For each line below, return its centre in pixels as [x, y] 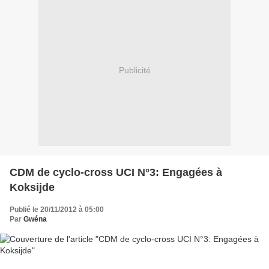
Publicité [134, 71]
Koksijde [32, 187]
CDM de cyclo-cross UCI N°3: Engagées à [116, 172]
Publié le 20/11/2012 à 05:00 [57, 209]
